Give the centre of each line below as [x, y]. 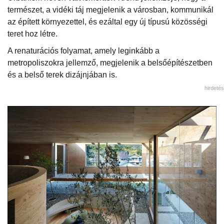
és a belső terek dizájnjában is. [63, 74]
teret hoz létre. [33, 33]
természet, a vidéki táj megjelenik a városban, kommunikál [110, 9]
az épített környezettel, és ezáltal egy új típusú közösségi [107, 21]
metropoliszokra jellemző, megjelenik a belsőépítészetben [110, 62]
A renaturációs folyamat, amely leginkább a [83, 50]
